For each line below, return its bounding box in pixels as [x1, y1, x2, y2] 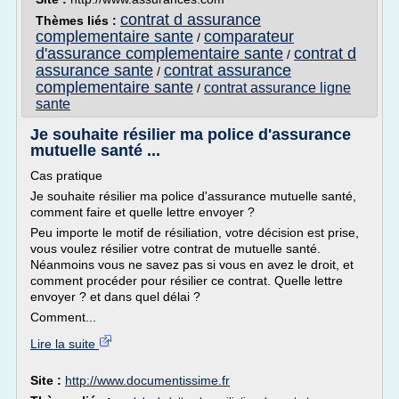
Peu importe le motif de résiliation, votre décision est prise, [30, 225, 359, 240]
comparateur [204, 28, 294, 45]
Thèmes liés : [36, 13, 120, 28]
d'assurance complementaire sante [36, 45, 283, 62]
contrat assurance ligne [204, 80, 351, 95]
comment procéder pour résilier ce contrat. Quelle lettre [30, 273, 343, 288]
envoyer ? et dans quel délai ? [30, 289, 200, 304]
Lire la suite [30, 337, 99, 351]
